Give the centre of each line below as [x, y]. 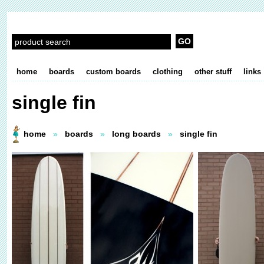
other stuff [213, 72]
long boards [136, 134]
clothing [168, 72]
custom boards [113, 72]
